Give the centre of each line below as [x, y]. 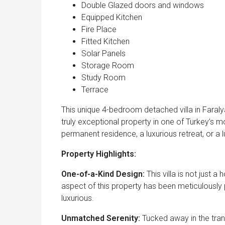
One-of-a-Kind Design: [104, 174]
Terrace [95, 90]
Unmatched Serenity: [102, 218]
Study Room [103, 78]
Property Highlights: [99, 154]
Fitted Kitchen [105, 42]
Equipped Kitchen [112, 18]
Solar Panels [103, 54]
